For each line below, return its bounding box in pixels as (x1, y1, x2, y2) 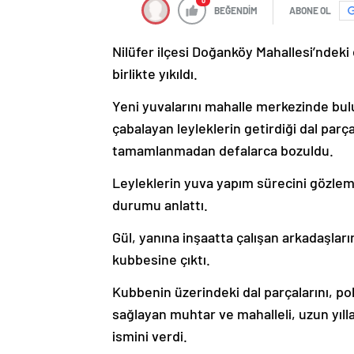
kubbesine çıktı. (112, 250, 210, 269)
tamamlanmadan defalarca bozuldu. (112, 141, 333, 160)
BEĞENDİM (214, 5, 258, 17)
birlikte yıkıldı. (112, 65, 198, 83)
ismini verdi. (112, 327, 187, 345)
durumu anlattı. (112, 196, 208, 214)
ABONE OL (289, 5, 331, 17)
